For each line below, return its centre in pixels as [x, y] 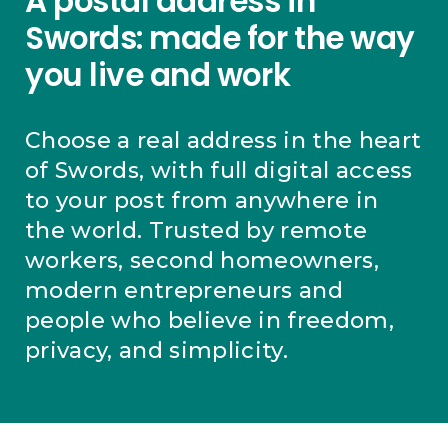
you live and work [158, 74]
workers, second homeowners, [202, 260]
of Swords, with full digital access [219, 170]
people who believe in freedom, [209, 320]
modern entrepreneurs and [184, 290]
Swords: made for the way [220, 37]
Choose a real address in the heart [223, 140]
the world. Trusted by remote [196, 230]
